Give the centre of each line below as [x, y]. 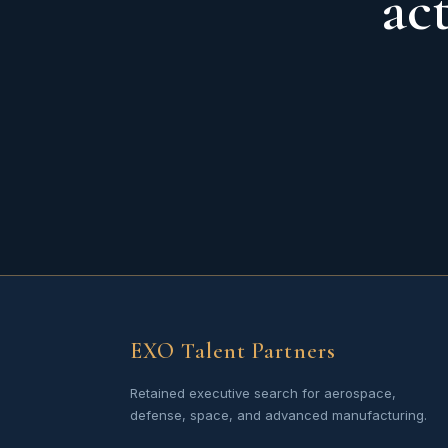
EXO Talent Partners [233, 351]
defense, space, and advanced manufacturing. [278, 415]
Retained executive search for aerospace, [263, 393]
